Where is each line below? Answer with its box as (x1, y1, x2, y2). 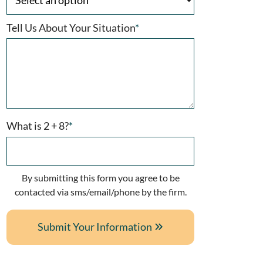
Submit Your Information (38, 220, 153, 233)
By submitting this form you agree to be (21, 171, 180, 183)
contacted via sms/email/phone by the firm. (14, 186, 187, 197)
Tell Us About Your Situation (6, 21, 135, 34)
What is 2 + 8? (6, 119, 69, 132)
